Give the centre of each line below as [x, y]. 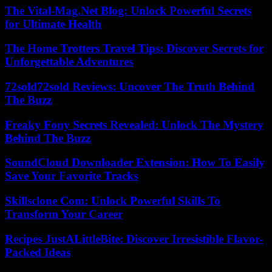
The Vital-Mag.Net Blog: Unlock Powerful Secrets [128, 10]
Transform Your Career [64, 214]
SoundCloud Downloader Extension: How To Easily [135, 163]
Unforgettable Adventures [69, 62]
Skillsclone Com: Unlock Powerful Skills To [113, 201]
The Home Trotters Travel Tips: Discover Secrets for [134, 49]
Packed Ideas [38, 252]
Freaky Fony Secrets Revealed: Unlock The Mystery [134, 124]
